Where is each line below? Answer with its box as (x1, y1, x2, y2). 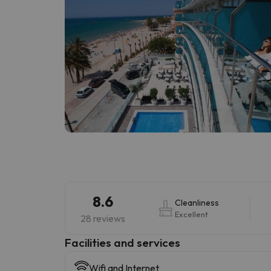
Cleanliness (174, 197, 219, 209)
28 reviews (80, 212, 125, 225)
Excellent (174, 209, 208, 220)
